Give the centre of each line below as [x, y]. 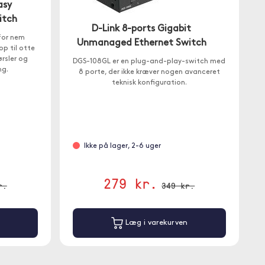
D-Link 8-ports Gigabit [142, 29]
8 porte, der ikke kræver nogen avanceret [149, 72]
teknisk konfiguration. [149, 83]
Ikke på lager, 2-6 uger [122, 146]
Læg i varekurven [155, 223]
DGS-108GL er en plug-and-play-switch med [149, 62]
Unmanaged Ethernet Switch [141, 43]
